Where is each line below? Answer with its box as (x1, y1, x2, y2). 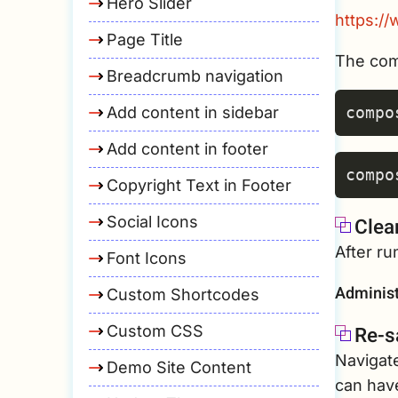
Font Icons (107, 249, 187, 267)
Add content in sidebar (107, 103, 279, 122)
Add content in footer (107, 139, 268, 158)
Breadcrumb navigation (107, 67, 283, 85)
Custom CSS (107, 322, 203, 340)
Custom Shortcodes (107, 285, 259, 304)
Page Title (107, 30, 183, 49)
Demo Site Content (107, 358, 251, 377)
